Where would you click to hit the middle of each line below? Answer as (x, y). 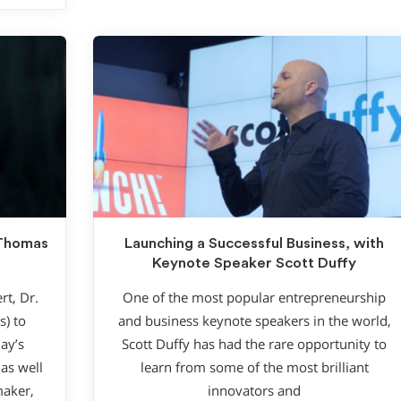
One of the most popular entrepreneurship (254, 297)
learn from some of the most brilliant (254, 367)
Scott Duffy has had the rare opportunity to (254, 344)
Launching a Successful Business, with (254, 244)
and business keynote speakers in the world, (254, 320)
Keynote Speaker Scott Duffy (254, 264)
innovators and (254, 390)
